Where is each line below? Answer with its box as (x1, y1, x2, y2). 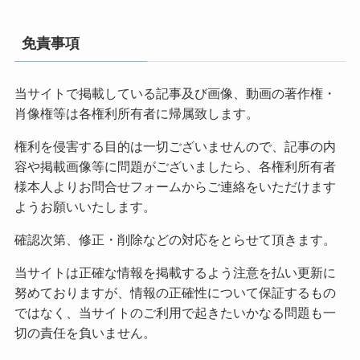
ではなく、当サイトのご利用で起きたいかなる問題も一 (14, 305, 336, 321)
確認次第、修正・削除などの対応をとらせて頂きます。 (14, 232, 336, 247)
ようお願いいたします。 (14, 199, 156, 215)
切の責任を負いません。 (14, 325, 156, 341)
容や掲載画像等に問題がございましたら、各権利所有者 (14, 159, 336, 174)
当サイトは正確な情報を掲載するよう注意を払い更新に (14, 265, 336, 280)
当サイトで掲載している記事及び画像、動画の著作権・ (14, 86, 336, 101)
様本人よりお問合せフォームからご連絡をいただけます (14, 179, 336, 194)
